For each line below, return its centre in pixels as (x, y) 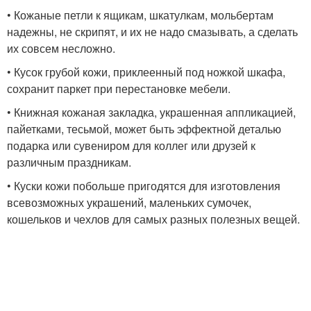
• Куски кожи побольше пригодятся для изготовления (144, 186)
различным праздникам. (69, 162)
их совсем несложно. (61, 48)
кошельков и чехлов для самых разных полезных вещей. (153, 219)
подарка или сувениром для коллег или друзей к (131, 145)
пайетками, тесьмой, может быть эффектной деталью (144, 129)
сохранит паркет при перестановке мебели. (119, 89)
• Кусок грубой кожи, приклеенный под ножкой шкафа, (146, 72)
